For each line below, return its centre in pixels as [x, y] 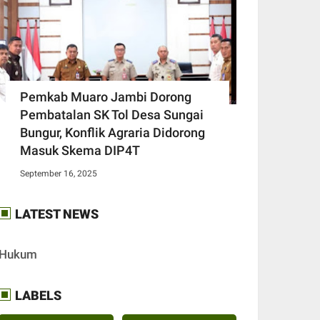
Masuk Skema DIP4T [80, 151]
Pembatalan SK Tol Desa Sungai [112, 115]
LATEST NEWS [55, 214]
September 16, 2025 [59, 174]
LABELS [37, 295]
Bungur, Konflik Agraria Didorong [112, 133]
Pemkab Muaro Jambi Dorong [106, 97]
